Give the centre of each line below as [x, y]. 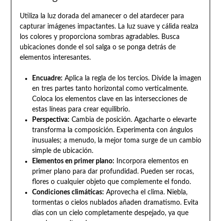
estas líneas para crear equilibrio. [81, 110]
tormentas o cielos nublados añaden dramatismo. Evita [115, 203]
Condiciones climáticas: [68, 193]
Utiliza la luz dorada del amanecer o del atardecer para [102, 17]
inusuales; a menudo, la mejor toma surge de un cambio [116, 141]
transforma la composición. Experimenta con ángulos [112, 130]
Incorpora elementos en [151, 162]
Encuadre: [47, 79]
